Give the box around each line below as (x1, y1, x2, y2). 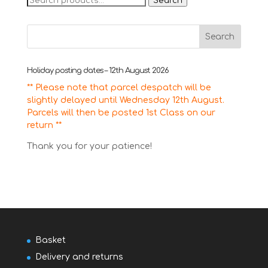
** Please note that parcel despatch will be (26, 83, 211, 93)
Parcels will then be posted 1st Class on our (26, 108, 215, 118)
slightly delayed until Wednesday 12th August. (26, 96, 224, 105)
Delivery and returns (35, 252, 123, 262)
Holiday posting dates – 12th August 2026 (26, 66, 169, 75)
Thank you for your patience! (26, 142, 152, 151)
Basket (35, 236, 66, 245)
